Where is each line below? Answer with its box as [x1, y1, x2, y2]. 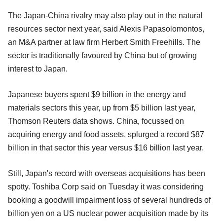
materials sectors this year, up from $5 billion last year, [8, 103, 195, 112]
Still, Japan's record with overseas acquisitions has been [8, 169, 205, 178]
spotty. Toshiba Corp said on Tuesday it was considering [8, 182, 204, 191]
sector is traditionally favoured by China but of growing [8, 51, 197, 60]
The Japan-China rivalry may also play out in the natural [8, 11, 203, 20]
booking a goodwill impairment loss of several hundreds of [8, 195, 211, 204]
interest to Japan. [8, 64, 68, 73]
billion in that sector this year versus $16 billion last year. [8, 143, 204, 152]
